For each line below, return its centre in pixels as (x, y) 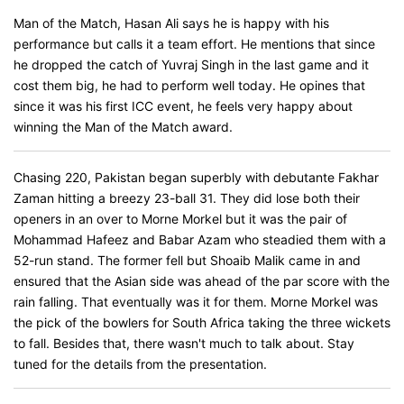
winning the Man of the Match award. (123, 127)
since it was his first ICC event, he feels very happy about (183, 106)
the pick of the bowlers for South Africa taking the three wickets (202, 322)
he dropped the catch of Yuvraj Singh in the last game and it (191, 64)
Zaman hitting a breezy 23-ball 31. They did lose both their (187, 198)
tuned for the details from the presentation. (140, 364)
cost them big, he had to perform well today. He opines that (189, 85)
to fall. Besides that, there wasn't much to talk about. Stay (184, 343)
